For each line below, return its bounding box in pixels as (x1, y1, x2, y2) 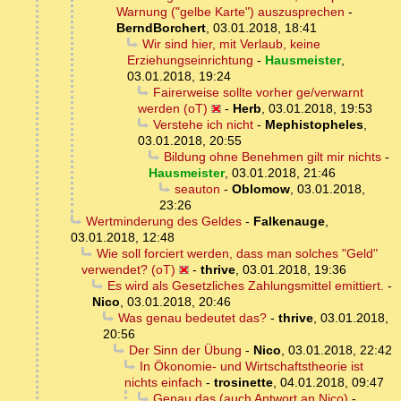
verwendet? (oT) (81, 262, 175, 277)
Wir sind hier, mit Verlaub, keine (141, 37, 320, 52)
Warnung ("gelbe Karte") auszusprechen (116, 4, 345, 20)
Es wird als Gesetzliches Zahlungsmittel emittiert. (107, 278, 384, 294)
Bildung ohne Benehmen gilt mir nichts (163, 149, 381, 165)
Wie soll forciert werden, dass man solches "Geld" (96, 246, 378, 261)
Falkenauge (252, 214, 325, 229)
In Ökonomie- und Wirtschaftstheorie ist (139, 359, 363, 374)
